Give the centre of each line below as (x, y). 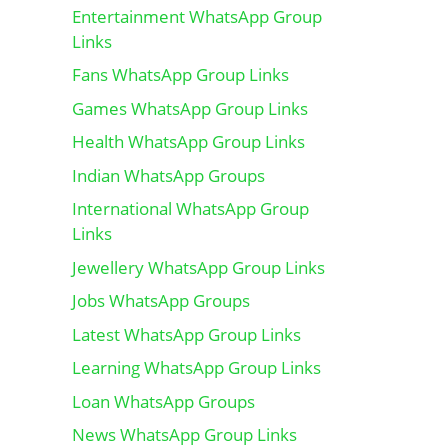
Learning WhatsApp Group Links (196, 367)
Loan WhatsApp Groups (163, 401)
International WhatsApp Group (190, 208)
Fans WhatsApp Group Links (180, 74)
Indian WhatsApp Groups (168, 175)
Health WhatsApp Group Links (188, 141)
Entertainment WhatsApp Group (197, 16)
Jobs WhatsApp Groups (161, 300)
